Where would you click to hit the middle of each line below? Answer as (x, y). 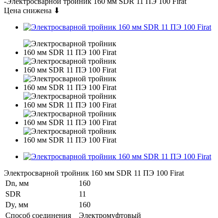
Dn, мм (17, 183)
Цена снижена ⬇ (32, 10)
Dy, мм (17, 204)
